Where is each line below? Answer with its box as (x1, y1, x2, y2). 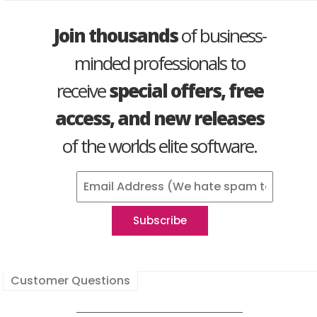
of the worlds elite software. (62, 132, 258, 158)
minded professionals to (74, 50, 246, 76)
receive (56, 77, 109, 103)
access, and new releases (55, 105, 265, 131)
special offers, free (108, 77, 263, 103)
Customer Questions (11, 272, 130, 289)
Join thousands (53, 22, 178, 48)
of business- (177, 22, 266, 48)
